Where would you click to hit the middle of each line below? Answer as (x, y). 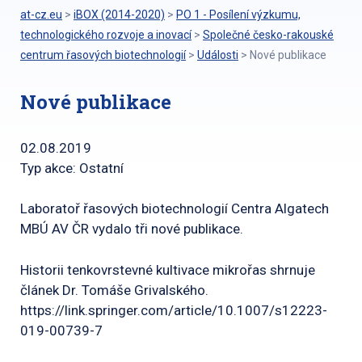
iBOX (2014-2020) (119, 15)
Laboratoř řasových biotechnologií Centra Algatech (175, 208)
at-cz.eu (41, 15)
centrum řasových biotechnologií (103, 55)
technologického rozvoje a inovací (106, 35)
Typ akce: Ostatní (72, 168)
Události (218, 55)
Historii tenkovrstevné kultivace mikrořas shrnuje (168, 269)
